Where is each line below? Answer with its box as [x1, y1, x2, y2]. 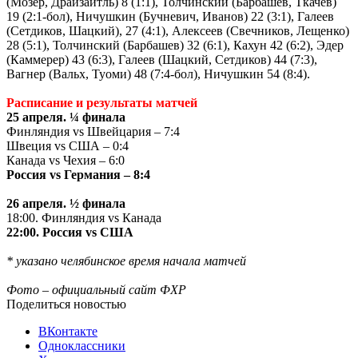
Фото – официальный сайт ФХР [6, 282, 186, 296]
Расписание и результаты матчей [6, 95, 197, 109]
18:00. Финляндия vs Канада [6, 210, 161, 225]
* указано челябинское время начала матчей [6, 253, 246, 268]
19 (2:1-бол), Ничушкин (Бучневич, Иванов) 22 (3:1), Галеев [6, 9, 334, 23]
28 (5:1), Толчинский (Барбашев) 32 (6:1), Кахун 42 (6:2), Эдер [6, 38, 344, 52]
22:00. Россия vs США [6, 225, 133, 239]
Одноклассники [38, 338, 125, 352]
